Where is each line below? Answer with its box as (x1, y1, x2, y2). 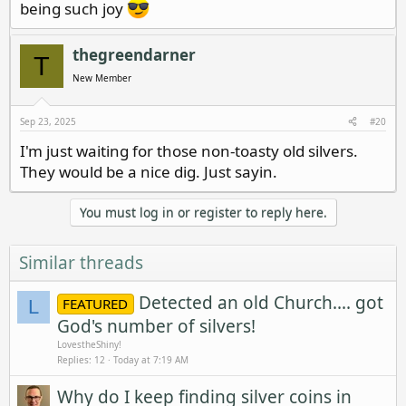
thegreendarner (72, 44, 196, 66)
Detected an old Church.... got (138, 290, 383, 314)
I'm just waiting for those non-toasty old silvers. (20, 140, 358, 161)
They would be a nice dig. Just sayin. (20, 160, 277, 182)
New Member (72, 72, 131, 85)
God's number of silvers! (57, 314, 256, 338)
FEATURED (63, 294, 129, 313)
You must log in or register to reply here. (79, 203, 327, 221)
